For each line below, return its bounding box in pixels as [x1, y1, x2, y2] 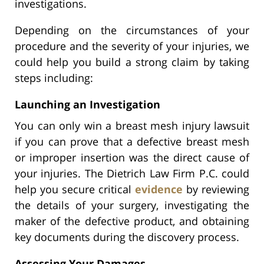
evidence [135, 181, 183, 196]
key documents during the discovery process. [15, 229, 239, 244]
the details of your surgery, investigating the [15, 197, 249, 212]
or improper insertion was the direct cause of [15, 150, 249, 164]
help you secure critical [15, 181, 135, 196]
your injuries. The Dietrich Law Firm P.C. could [15, 166, 249, 180]
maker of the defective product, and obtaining [15, 213, 249, 228]
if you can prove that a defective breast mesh [15, 134, 249, 148]
